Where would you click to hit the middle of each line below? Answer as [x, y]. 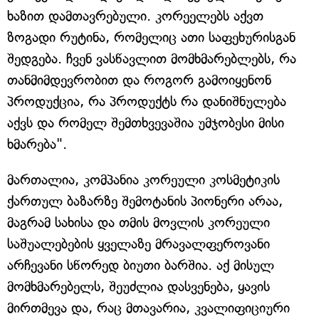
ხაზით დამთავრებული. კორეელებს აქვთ [135, 16]
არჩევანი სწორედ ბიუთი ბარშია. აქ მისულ [141, 265]
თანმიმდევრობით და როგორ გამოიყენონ [139, 80]
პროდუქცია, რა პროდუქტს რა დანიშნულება [147, 101]
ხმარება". [37, 144]
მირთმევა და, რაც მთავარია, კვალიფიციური [148, 308]
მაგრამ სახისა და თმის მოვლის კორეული [138, 223]
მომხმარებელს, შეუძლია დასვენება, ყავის [138, 287]
